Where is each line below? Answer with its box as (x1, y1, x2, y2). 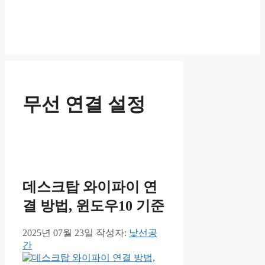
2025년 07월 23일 (22, 228, 93, 238)
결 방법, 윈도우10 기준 (22, 198, 164, 214)
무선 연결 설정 (22, 93, 146, 115)
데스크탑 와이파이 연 (22, 179, 157, 195)
